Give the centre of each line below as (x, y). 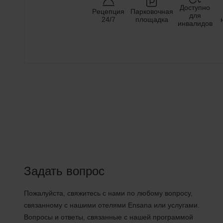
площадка (152, 19)
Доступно (195, 7)
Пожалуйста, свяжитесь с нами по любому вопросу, (108, 193)
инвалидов (195, 23)
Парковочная (152, 11)
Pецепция (108, 11)
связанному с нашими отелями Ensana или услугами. (112, 205)
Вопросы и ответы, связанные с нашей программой (109, 217)
